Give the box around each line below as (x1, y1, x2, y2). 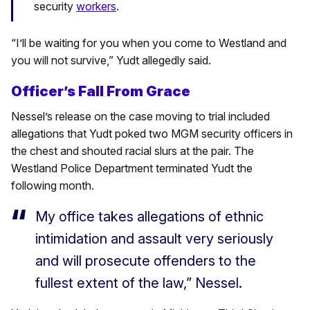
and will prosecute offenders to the (35, 252, 256, 269)
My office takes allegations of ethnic (35, 208, 264, 225)
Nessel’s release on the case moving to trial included (11, 109, 270, 123)
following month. (11, 178, 94, 192)
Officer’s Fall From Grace (11, 82, 190, 100)
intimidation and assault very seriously (35, 230, 273, 247)
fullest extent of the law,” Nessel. (35, 274, 242, 291)
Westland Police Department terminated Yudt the (11, 161, 253, 175)
